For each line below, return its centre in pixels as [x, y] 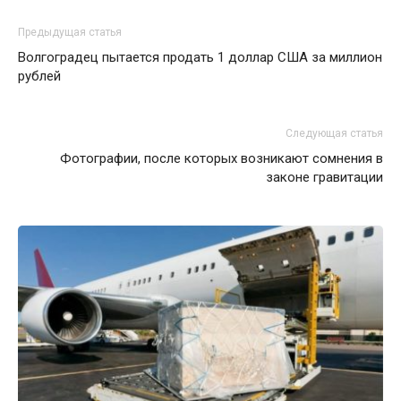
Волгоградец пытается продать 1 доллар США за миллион [200, 57]
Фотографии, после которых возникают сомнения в [222, 158]
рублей [39, 76]
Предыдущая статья [70, 32]
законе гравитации [324, 177]
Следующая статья [334, 133]
